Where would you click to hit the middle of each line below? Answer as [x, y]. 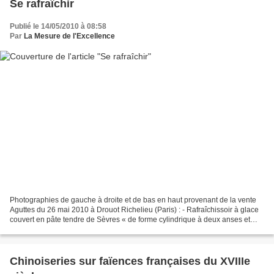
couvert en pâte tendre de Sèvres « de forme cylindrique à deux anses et [130, 219]
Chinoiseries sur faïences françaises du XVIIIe [130, 261]
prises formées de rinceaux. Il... [61, 229]
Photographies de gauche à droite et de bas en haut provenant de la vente [133, 200]
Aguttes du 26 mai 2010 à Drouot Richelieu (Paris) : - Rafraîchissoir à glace [134, 209]
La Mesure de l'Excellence [69, 36]
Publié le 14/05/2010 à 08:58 [58, 27]
